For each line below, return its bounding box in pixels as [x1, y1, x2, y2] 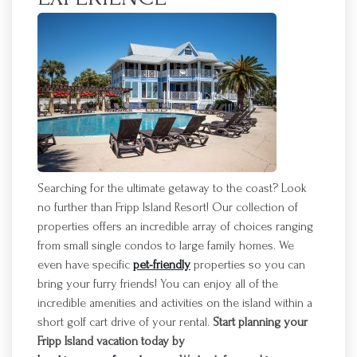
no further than [37, 200, 116, 214]
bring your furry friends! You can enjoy [37, 277, 235, 291]
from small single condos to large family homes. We [37, 238, 294, 253]
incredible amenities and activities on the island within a [37, 296, 312, 310]
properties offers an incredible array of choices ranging [37, 219, 313, 233]
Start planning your [213, 315, 308, 329]
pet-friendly [133, 257, 190, 272]
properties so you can [190, 257, 305, 272]
